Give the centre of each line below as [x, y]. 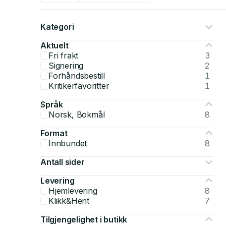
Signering [66, 66]
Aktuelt [54, 45]
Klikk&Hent [69, 201]
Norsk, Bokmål [77, 115]
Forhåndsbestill [77, 76]
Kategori [57, 27]
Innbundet [68, 143]
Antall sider [63, 162]
